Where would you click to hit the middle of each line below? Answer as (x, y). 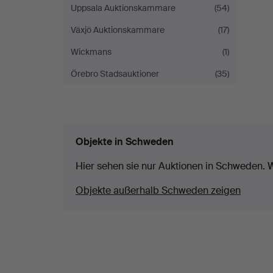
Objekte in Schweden (125, 142)
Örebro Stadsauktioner (115, 74)
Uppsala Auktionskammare (123, 8)
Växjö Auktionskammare (118, 30)
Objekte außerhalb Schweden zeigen (158, 190)
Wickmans (91, 52)
